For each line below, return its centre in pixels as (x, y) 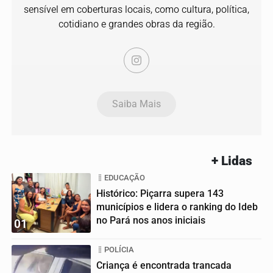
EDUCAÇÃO (125, 178)
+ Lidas (232, 161)
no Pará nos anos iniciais (151, 221)
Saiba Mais (136, 104)
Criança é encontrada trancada (164, 266)
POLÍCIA (119, 250)
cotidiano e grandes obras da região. (136, 24)
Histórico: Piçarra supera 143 (160, 194)
